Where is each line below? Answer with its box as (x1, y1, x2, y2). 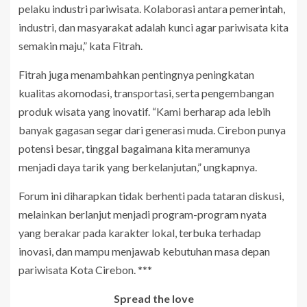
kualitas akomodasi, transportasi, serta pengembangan (19, 86, 274, 99)
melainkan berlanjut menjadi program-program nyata (19, 208, 267, 221)
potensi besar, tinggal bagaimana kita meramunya (19, 142, 250, 155)
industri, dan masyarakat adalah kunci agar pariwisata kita (19, 21, 288, 34)
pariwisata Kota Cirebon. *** (19, 263, 152, 276)
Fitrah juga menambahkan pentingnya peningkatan (19, 68, 254, 81)
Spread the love (113, 292, 194, 305)
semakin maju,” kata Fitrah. (19, 39, 143, 52)
